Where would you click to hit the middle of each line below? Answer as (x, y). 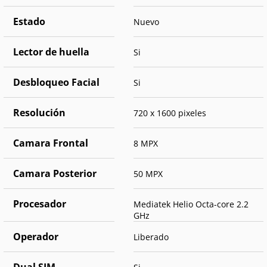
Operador (36, 237)
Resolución (39, 113)
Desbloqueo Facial (56, 83)
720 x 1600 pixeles (170, 113)
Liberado (151, 237)
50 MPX (148, 174)
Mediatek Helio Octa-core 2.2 (191, 204)
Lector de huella (51, 52)
